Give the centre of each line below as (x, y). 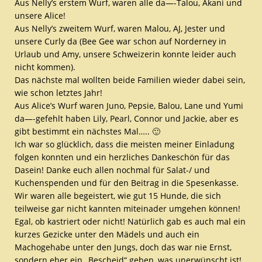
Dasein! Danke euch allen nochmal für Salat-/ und (112, 170)
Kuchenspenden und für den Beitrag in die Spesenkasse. (127, 182)
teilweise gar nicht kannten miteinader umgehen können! (127, 208)
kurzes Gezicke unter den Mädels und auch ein (107, 234)
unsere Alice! (40, 15)
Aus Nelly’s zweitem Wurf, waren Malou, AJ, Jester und (120, 28)
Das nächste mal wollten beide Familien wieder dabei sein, (130, 80)
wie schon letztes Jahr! (58, 92)
